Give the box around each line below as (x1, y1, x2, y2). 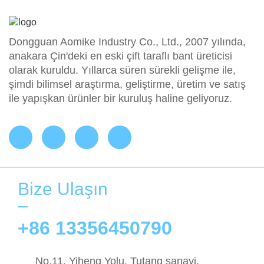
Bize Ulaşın (18, 179, 108, 199)
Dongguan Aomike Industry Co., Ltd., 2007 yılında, (9, 36, 246, 48)
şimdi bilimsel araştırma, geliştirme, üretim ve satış (9, 78, 246, 91)
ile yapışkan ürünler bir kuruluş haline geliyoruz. (9, 93, 232, 105)
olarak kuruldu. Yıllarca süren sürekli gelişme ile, (9, 64, 236, 77)
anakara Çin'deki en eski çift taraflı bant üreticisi (9, 50, 232, 62)
